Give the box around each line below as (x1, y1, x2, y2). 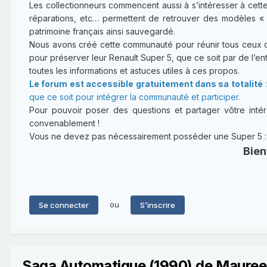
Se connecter (39, 200, 89, 210)
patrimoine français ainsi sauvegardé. (29, 26, 175, 36)
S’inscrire (140, 200, 175, 210)
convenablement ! (29, 117, 100, 128)
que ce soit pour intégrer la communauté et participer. (29, 91, 240, 102)
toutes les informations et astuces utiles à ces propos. (29, 65, 240, 76)
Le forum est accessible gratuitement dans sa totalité (29, 78, 263, 89)
